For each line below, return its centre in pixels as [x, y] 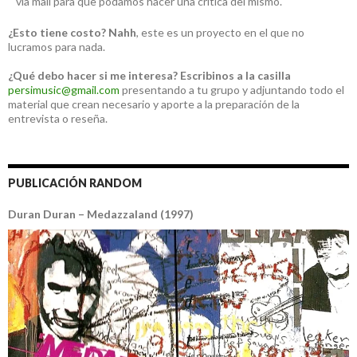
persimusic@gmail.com [64, 90]
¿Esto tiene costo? [57, 33]
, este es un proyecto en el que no [220, 33]
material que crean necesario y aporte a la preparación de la [154, 104]
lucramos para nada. [57, 47]
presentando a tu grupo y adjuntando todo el [232, 90]
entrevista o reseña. [58, 119]
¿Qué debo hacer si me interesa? [93, 76]
